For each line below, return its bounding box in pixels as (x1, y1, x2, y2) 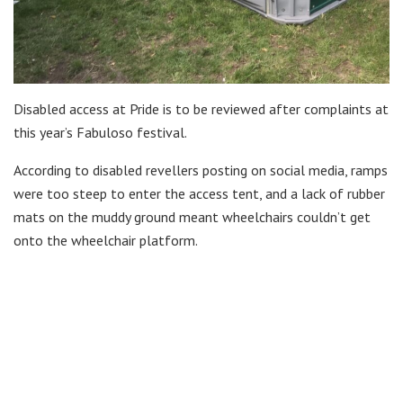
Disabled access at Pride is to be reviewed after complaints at (13, 99, 389, 118)
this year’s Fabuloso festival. (13, 122, 187, 141)
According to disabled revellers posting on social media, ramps (13, 160, 388, 179)
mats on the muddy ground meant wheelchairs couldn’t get (13, 207, 371, 226)
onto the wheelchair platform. (13, 230, 198, 249)
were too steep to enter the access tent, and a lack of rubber (13, 184, 385, 202)
